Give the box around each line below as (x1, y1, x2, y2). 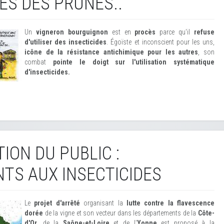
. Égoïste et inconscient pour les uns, (106, 38, 214, 46)
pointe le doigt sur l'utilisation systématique (52, 58, 215, 66)
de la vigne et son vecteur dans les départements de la (43, 209, 198, 217)
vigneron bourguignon (35, 28, 108, 36)
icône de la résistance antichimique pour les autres (24, 48, 198, 56)
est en (107, 28, 135, 36)
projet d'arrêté (34, 199, 80, 207)
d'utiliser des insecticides (24, 38, 107, 46)
